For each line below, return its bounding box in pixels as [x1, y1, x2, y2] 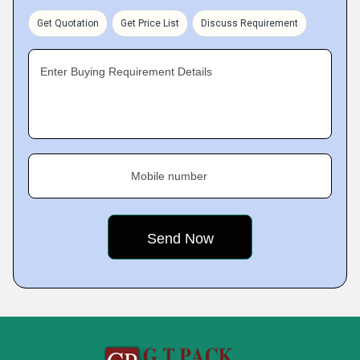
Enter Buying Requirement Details [40, 64, 212, 78]
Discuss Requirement [201, 17, 298, 29]
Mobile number [131, 169, 207, 182]
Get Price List [121, 17, 179, 29]
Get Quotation [37, 17, 99, 29]
